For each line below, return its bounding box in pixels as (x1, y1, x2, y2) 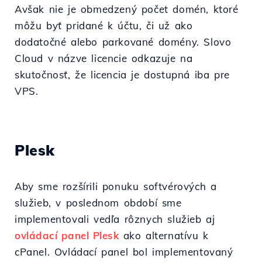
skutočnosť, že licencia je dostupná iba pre (15, 68, 230, 81)
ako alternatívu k (119, 229, 209, 242)
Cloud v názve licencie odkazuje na (15, 52, 193, 65)
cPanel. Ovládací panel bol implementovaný (15, 246, 233, 258)
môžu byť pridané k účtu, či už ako (15, 19, 193, 32)
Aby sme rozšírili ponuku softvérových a (15, 180, 217, 193)
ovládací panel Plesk (15, 229, 119, 242)
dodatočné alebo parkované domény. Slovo (15, 36, 232, 49)
